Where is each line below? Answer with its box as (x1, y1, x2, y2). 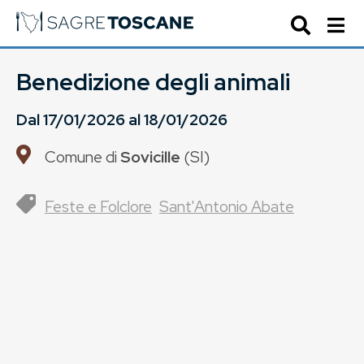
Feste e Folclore (45, 196, 152, 217)
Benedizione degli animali (16, 67, 290, 97)
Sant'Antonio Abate (159, 196, 294, 217)
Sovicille (120, 146, 180, 167)
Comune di (45, 146, 120, 167)
